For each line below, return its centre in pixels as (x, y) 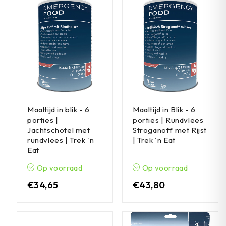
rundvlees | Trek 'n (61, 140)
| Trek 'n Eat (154, 140)
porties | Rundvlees (168, 120)
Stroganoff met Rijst (170, 130)
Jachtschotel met (59, 130)
